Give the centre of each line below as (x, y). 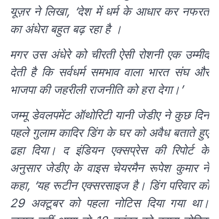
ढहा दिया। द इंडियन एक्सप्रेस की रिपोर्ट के (109, 151)
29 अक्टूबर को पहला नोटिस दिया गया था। (109, 203)
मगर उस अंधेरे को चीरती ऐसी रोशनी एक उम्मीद (109, 55)
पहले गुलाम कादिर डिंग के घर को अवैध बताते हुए (109, 133)
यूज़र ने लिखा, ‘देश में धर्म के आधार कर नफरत (109, 12)
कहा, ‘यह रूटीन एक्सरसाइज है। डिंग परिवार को (109, 186)
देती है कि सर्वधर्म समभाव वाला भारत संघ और (109, 72)
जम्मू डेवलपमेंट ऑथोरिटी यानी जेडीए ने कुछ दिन (109, 115)
